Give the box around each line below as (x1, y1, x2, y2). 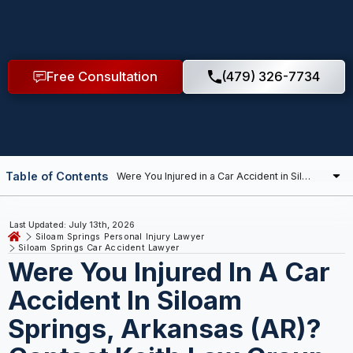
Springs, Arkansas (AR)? (7, 313, 321, 345)
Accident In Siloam (7, 284, 242, 317)
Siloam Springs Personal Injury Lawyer (35, 231, 205, 242)
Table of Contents (6, 169, 108, 183)
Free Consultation (46, 69, 158, 85)
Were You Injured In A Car (7, 256, 330, 288)
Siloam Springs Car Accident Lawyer (18, 243, 180, 254)
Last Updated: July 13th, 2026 (9, 219, 136, 230)
